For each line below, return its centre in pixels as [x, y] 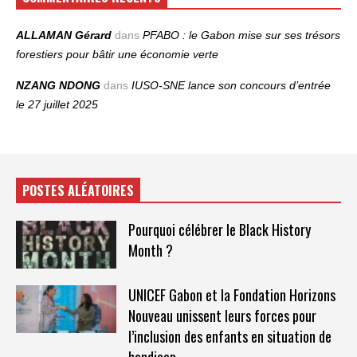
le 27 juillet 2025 [57, 104]
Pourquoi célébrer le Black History [219, 229]
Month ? [150, 250]
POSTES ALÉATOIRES [78, 190]
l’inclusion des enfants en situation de [229, 336]
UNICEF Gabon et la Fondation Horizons [231, 294]
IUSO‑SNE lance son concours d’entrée [231, 85]
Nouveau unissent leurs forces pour [222, 315]
